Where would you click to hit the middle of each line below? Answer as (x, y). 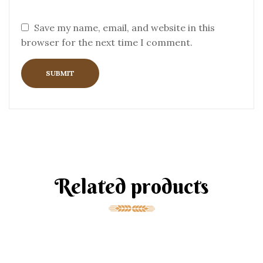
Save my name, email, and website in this (124, 28)
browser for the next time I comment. (107, 43)
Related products (131, 186)
